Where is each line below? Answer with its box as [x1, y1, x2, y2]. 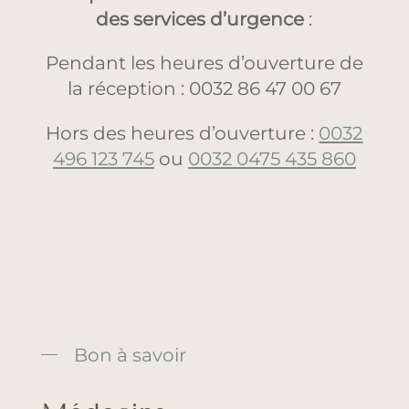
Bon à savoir [73, 342, 186, 366]
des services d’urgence [96, 7, 305, 31]
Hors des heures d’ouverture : [46, 121, 320, 144]
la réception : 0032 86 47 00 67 [67, 77, 341, 100]
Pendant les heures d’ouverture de [45, 51, 363, 75]
